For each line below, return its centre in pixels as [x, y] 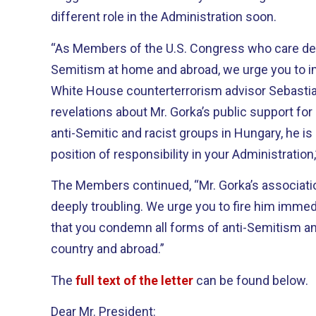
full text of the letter [134, 280]
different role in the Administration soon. [164, 17]
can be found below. [251, 280]
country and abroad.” [108, 249]
